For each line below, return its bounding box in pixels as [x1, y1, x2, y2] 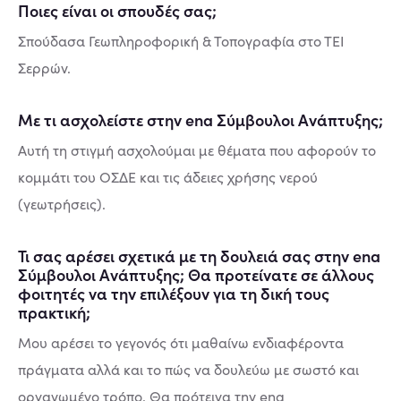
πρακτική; [18, 301, 90, 323]
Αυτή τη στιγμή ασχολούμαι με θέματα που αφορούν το [18, 141, 376, 159]
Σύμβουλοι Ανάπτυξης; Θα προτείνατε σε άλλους [18, 263, 374, 286]
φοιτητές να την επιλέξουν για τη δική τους [18, 282, 329, 304]
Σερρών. [18, 58, 74, 77]
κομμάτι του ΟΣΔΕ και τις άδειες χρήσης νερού [18, 167, 318, 186]
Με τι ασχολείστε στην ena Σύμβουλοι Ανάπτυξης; [18, 108, 383, 131]
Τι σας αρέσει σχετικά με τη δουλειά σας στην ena [18, 244, 380, 267]
